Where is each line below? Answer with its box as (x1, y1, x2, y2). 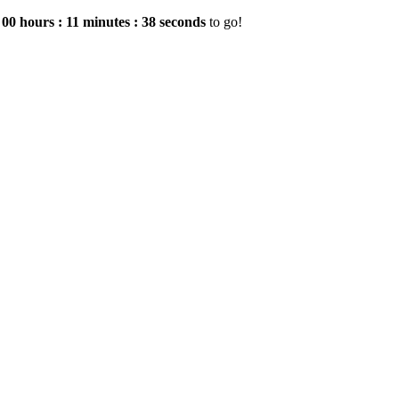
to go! (206, 14, 242, 29)
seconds (159, 14, 206, 29)
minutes (83, 14, 130, 29)
